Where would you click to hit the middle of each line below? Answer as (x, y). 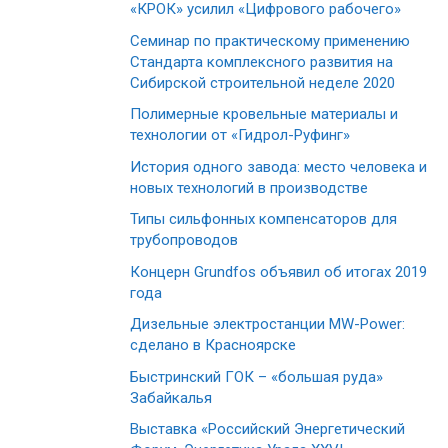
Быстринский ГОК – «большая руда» (256, 376)
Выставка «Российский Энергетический (267, 429)
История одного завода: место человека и (278, 166)
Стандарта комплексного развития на (261, 61)
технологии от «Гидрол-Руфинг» (240, 135)
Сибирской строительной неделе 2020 (262, 82)
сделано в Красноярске (213, 345)
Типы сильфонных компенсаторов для (263, 219)
